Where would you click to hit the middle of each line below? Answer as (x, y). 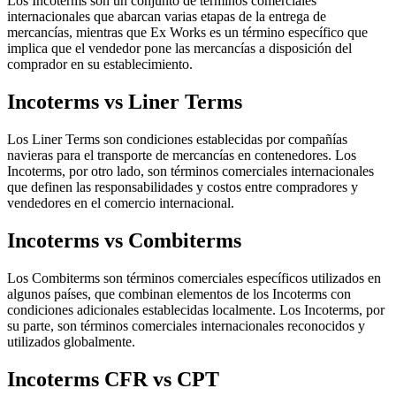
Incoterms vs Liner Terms (125, 102)
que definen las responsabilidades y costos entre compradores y (183, 187)
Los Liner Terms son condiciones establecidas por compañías (177, 140)
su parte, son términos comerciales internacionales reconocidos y (186, 325)
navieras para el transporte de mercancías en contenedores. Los (182, 156)
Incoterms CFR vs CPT (113, 379)
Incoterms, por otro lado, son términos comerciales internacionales (190, 171)
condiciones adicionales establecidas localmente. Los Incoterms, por (196, 309)
